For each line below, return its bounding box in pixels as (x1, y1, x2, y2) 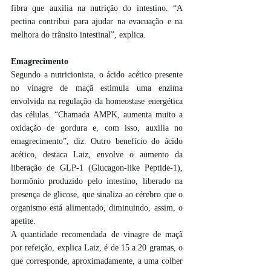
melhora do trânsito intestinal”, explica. (11, 30, 146, 39)
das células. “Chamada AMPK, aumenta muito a (11, 110, 183, 119)
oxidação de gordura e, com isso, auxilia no (11, 123, 183, 132)
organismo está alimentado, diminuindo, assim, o (11, 203, 183, 212)
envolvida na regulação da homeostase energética (11, 97, 183, 106)
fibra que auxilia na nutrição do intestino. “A (11, 4, 183, 13)
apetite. (11, 217, 36, 226)
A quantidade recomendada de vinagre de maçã (11, 230, 183, 239)
